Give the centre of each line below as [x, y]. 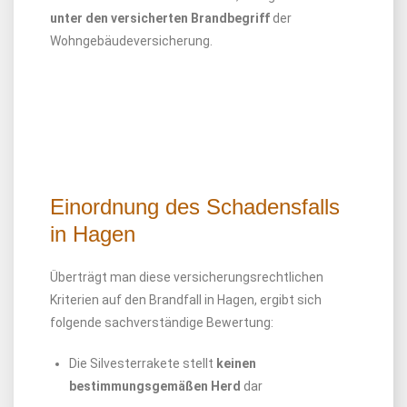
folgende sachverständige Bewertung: [162, 323]
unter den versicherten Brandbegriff [160, 18]
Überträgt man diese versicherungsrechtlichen [187, 277]
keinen [236, 363]
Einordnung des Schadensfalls [195, 207]
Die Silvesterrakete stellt [143, 363]
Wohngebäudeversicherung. [131, 41]
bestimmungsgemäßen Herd [155, 386]
